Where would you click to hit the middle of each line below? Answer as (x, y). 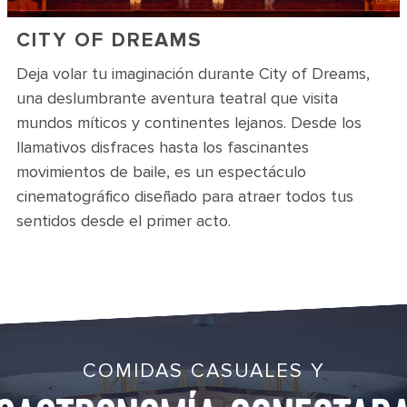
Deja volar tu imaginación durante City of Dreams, (193, 74)
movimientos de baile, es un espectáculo (161, 172)
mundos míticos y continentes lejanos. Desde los (189, 123)
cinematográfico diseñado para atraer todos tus (185, 196)
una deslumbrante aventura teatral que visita (177, 98)
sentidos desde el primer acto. (124, 221)
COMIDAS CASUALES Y (203, 371)
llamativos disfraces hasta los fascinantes (163, 147)
